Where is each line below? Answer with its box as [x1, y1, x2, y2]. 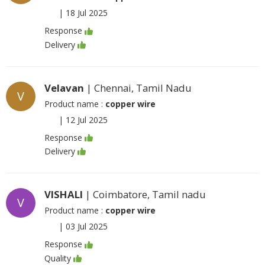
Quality [44, 252, 71, 264]
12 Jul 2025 [66, 114, 108, 125]
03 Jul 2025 [66, 221, 108, 232]
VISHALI [44, 188, 83, 202]
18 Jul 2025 [66, 7, 108, 19]
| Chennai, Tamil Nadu [84, 80, 192, 95]
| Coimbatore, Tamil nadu [83, 188, 206, 202]
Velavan [44, 80, 84, 95]
